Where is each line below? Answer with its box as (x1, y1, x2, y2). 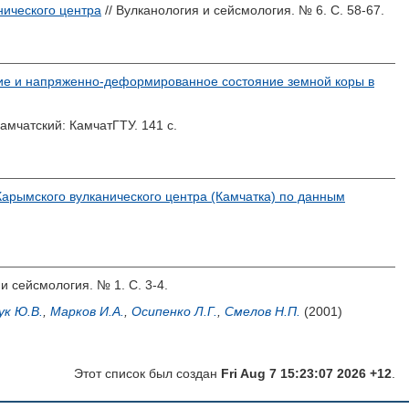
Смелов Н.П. (225, 304, 300, 319)
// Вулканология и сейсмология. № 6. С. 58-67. (101, 3, 384, 17)
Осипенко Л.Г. (131, 304, 217, 319)
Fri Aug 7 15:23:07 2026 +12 (221, 366, 392, 381)
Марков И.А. (50, 304, 124, 319)
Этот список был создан (74, 366, 221, 381)
